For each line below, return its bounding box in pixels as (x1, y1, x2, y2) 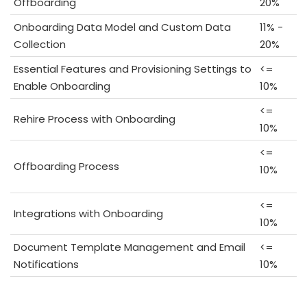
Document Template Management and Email (14, 240, 245, 255)
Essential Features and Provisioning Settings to (14, 62, 251, 77)
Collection (14, 37, 66, 52)
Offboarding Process (14, 159, 119, 174)
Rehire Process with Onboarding (14, 112, 175, 127)
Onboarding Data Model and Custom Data (14, 20, 231, 35)
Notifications (14, 257, 79, 272)
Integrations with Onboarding (14, 206, 163, 221)
